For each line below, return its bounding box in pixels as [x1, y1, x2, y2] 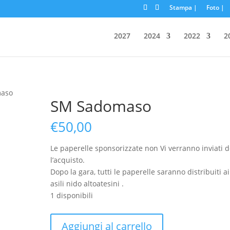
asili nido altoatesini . [50, 179, 124, 188]
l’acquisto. [50, 155, 85, 165]
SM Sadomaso [50, 95, 152, 117]
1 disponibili [50, 190, 93, 200]
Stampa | [169, 3, 197, 12]
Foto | [206, 3, 224, 12]
